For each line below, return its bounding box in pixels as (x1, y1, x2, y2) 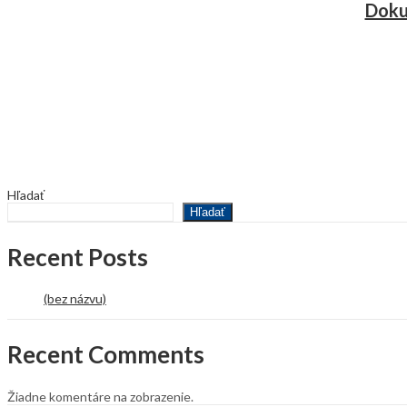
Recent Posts (7, 242, 148, 272)
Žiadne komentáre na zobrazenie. (7, 388, 194, 404)
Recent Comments (7, 339, 204, 369)
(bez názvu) (44, 291, 106, 307)
